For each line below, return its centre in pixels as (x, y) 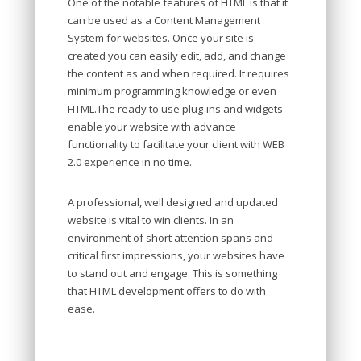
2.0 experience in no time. (130, 162)
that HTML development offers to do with (167, 291)
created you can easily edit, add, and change (177, 56)
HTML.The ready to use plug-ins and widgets (175, 109)
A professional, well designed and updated (173, 202)
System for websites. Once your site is (161, 38)
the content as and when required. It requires (178, 73)
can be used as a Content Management (164, 20)
